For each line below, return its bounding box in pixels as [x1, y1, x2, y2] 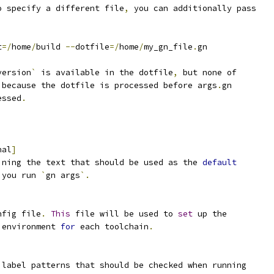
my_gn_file [144, 42, 193, 52]
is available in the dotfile [36, 67, 173, 78]
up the [193, 209, 227, 219]
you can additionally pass [129, 3, 256, 13]
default [202, 157, 237, 168]
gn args [46, 170, 80, 180]
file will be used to [70, 209, 178, 219]
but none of [178, 67, 237, 78]
